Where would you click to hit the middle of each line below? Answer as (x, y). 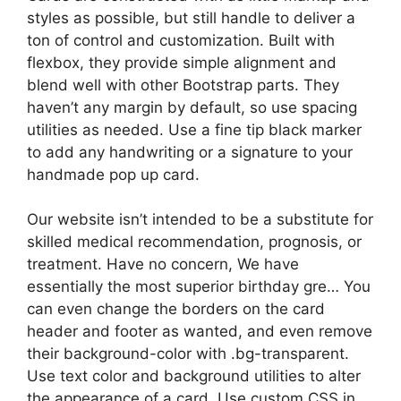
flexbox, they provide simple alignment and (182, 62)
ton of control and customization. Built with (181, 40)
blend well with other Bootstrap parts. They (183, 85)
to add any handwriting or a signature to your (190, 152)
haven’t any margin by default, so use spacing (192, 107)
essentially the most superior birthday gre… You (199, 286)
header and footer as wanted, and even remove (200, 331)
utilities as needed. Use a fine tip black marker (194, 129)
